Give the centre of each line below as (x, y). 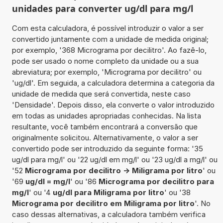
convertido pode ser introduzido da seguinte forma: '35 (107, 148)
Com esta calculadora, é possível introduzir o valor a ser (108, 28)
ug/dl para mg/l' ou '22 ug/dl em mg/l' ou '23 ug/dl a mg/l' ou (114, 159)
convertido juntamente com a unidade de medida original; (110, 39)
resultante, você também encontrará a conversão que (105, 126)
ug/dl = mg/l (48, 181)
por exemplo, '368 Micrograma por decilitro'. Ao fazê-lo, (109, 50)
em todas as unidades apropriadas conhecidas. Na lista (106, 115)
